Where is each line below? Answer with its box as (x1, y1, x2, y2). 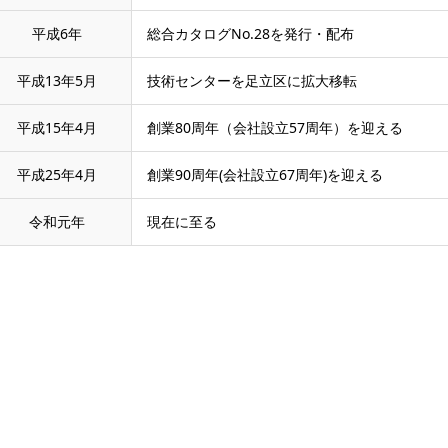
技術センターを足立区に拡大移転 (147, 71, 357, 90)
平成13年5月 (17, 71, 97, 90)
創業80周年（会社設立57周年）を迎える (147, 118, 403, 137)
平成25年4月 (17, 165, 97, 184)
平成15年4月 (17, 118, 97, 137)
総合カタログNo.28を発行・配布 (147, 24, 354, 43)
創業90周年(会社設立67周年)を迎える (147, 165, 383, 184)
